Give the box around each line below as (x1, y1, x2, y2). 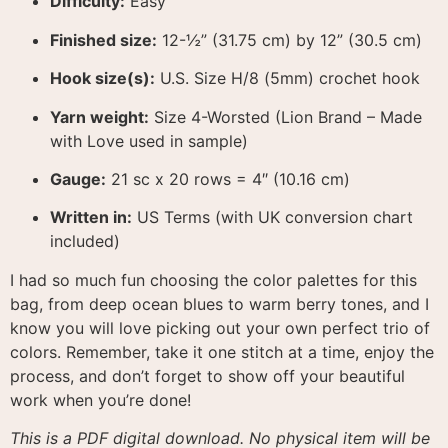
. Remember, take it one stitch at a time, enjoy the (57, 341, 434, 362)
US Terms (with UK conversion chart (132, 207, 413, 228)
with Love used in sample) (50, 130, 248, 151)
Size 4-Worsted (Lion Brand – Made (149, 106, 422, 127)
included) (50, 231, 120, 252)
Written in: (50, 207, 132, 228)
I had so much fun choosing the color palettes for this (10, 269, 417, 290)
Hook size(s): (50, 68, 155, 89)
